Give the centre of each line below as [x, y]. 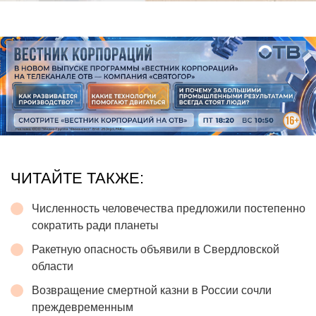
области [53, 266]
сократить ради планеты [95, 225]
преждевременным [83, 307]
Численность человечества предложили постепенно [169, 208]
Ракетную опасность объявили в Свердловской [156, 249]
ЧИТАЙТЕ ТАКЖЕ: [77, 178]
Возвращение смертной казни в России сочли [152, 290]
